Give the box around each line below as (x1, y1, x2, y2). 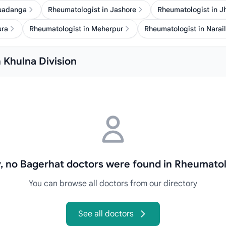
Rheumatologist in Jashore (48, 5, 136, 14)
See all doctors (78, 209, 134, 219)
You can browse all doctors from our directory (28, 179, 197, 189)
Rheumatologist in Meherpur (29, 24, 123, 33)
